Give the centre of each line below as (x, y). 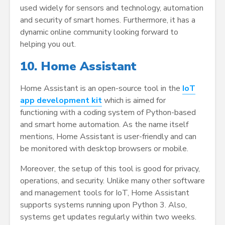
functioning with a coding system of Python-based (108, 113)
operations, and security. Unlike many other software (113, 181)
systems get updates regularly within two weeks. (108, 217)
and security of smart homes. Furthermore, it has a (108, 20)
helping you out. (48, 44)
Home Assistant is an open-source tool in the (101, 89)
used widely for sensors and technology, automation (112, 8)
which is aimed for (134, 101)
